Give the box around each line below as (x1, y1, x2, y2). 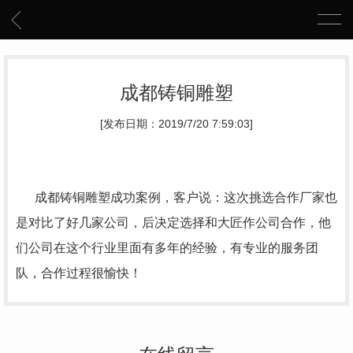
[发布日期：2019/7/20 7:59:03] (100, 118, 253, 130)
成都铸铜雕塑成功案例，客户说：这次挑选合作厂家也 (16, 191, 337, 204)
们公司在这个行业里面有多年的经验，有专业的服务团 (16, 241, 318, 255)
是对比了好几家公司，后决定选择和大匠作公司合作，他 (16, 216, 331, 229)
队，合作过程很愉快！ (16, 266, 142, 280)
